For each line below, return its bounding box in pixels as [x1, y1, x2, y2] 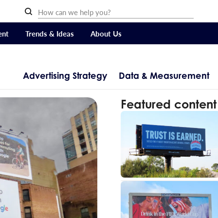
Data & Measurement [118, 70, 209, 81]
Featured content [121, 97, 217, 111]
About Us [91, 28, 122, 38]
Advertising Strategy [22, 70, 107, 81]
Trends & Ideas [25, 28, 74, 38]
